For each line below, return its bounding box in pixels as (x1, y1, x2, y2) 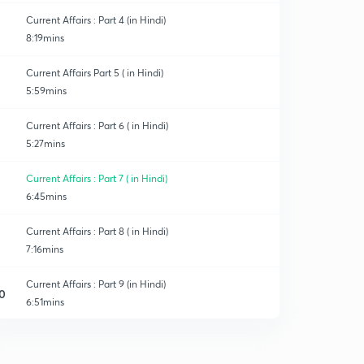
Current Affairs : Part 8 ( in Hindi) (26, 225, 168, 237)
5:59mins (26, 84, 67, 97)
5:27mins (26, 137, 65, 149)
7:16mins (26, 243, 63, 255)
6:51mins (26, 296, 64, 308)
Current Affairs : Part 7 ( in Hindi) (26, 172, 167, 184)
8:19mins (26, 32, 64, 44)
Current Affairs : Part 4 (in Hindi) (26, 14, 166, 26)
